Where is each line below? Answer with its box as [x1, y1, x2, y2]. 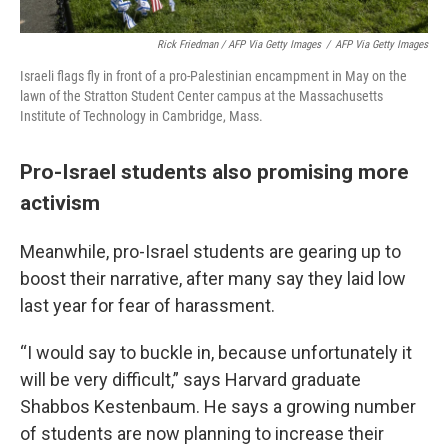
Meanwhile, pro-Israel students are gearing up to [20, 241, 401, 262]
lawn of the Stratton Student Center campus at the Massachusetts [20, 88, 383, 104]
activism [20, 190, 100, 215]
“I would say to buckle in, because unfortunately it [20, 342, 412, 363]
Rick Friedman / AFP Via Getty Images [157, 38, 321, 51]
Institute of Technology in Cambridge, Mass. [20, 108, 263, 124]
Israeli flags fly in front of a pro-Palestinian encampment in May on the [20, 68, 407, 84]
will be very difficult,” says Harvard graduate [20, 369, 361, 390]
